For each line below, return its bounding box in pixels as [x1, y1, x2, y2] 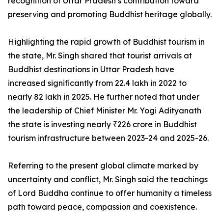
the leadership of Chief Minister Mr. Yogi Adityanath [8, 106, 201, 116]
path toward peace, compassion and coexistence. [8, 202, 197, 212]
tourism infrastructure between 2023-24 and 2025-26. [8, 133, 209, 143]
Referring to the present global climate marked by [8, 161, 198, 171]
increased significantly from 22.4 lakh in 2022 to [8, 78, 187, 88]
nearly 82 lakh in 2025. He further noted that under [8, 92, 199, 102]
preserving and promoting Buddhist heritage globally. [8, 9, 212, 20]
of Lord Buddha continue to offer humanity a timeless [8, 188, 212, 198]
